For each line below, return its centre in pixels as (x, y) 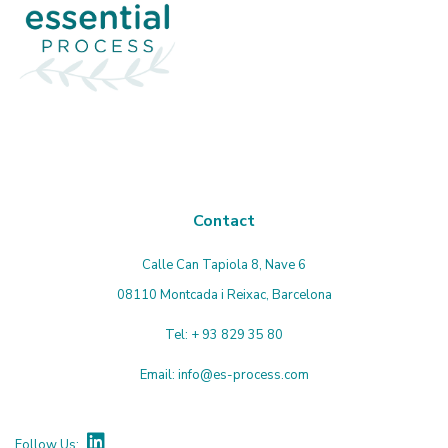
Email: (158, 375)
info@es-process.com (243, 375)
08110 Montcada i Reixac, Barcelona (224, 295)
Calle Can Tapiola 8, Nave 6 (224, 265)
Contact (224, 221)
